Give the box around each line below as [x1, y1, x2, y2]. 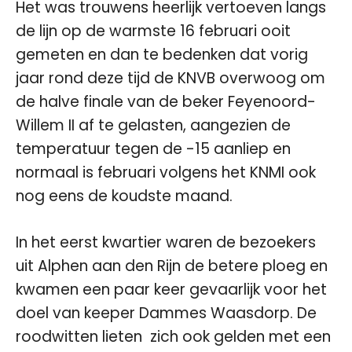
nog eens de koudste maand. [16, 185, 233, 207]
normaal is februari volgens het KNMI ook [16, 162, 316, 183]
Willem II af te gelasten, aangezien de [16, 115, 291, 136]
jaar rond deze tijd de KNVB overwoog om [16, 68, 325, 89]
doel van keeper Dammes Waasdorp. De [16, 302, 317, 324]
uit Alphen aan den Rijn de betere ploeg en [16, 255, 328, 277]
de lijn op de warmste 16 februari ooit [16, 20, 291, 42]
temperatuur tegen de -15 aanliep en [16, 138, 291, 159]
